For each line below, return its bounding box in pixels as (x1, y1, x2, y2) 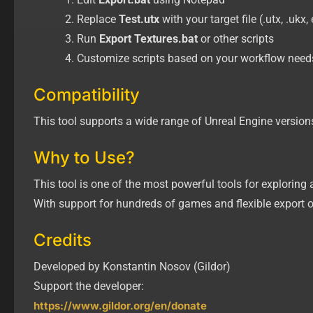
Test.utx (119, 12, 159, 26)
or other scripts (198, 31, 274, 45)
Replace (77, 12, 119, 26)
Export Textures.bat (99, 31, 198, 45)
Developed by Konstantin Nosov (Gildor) (34, 259, 231, 273)
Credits (34, 229, 92, 250)
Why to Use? (34, 147, 135, 168)
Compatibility (34, 84, 140, 105)
